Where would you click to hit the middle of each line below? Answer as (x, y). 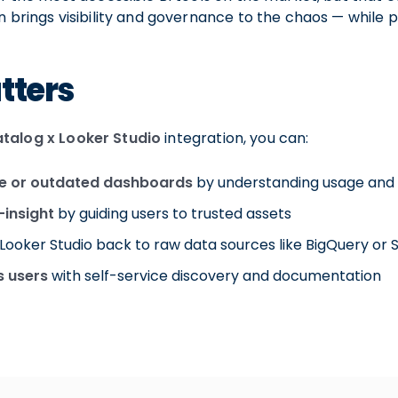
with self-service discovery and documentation (215, 276)
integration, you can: (235, 139)
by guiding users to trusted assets (173, 214)
